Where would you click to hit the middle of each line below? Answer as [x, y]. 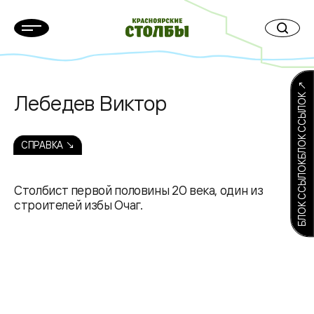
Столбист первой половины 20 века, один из [139, 190]
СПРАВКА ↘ [48, 145]
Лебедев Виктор [90, 103]
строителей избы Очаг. [78, 205]
